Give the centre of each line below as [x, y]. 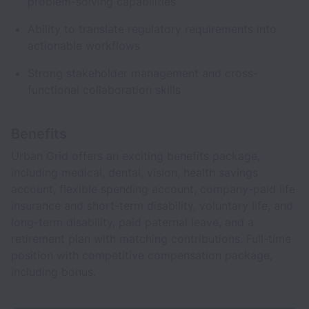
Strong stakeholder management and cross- [143, 73]
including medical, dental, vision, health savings [134, 172]
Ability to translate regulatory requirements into [152, 29]
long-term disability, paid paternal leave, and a [132, 222]
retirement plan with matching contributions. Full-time [151, 239]
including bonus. [53, 272]
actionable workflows [86, 46]
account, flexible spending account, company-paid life [153, 189]
